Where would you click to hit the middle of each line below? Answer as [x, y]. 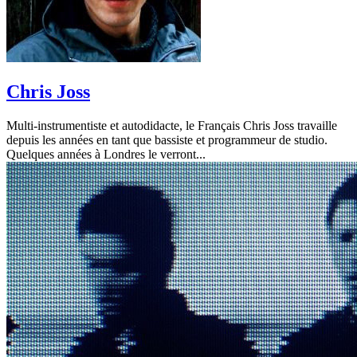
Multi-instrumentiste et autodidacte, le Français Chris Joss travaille [172, 125]
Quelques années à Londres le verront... [106, 154]
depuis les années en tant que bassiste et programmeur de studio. [167, 139]
